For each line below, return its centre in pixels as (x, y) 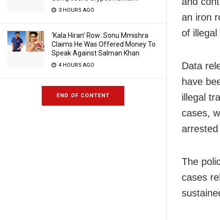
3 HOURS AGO (76, 10)
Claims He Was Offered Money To (104, 44)
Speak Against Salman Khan (96, 53)
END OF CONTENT (83, 96)
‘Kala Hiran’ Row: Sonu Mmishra (100, 35)
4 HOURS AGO (76, 65)
